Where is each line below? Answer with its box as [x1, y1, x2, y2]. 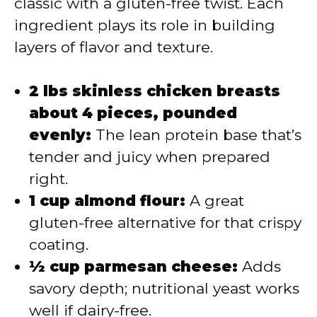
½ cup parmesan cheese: [29, 258, 238, 276]
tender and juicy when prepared [29, 148, 270, 166]
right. [29, 170, 68, 188]
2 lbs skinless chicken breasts [29, 82, 280, 100]
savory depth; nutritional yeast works [29, 279, 299, 298]
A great [185, 192, 244, 210]
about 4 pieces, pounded [29, 104, 237, 122]
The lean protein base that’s [91, 126, 301, 144]
